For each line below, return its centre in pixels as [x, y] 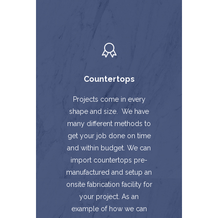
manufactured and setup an [109, 172]
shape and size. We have [109, 111]
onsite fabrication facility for [109, 184]
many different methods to [109, 124]
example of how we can [109, 209]
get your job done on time [109, 136]
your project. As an [109, 197]
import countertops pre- [109, 160]
